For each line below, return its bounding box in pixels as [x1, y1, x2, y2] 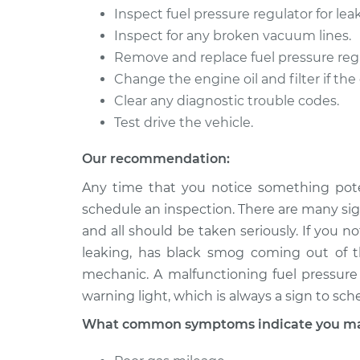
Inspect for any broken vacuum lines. [114, 28, 351, 43]
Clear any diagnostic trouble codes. [114, 93, 339, 108]
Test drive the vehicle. [114, 115, 253, 130]
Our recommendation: [82, 151, 230, 166]
